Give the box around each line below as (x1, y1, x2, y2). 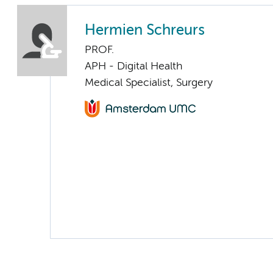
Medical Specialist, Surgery (85, 77, 213, 88)
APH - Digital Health (85, 60, 183, 72)
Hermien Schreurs (85, 23, 205, 38)
